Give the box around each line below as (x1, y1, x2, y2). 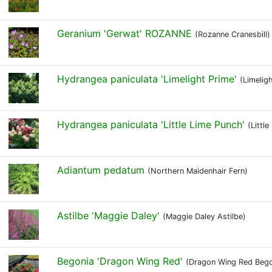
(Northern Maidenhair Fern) (148, 166, 248, 175)
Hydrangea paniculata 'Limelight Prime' (57, 73, 237, 85)
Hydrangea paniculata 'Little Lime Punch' (57, 118, 245, 131)
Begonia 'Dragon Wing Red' (57, 255, 183, 267)
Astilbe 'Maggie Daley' (57, 209, 160, 222)
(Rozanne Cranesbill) (195, 30, 270, 39)
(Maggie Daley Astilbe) (163, 212, 246, 221)
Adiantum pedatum (57, 164, 144, 176)
